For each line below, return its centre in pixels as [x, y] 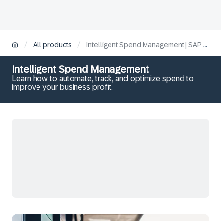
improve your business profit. [62, 87]
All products [52, 45]
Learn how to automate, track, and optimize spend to [103, 79]
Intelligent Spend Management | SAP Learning [145, 45]
